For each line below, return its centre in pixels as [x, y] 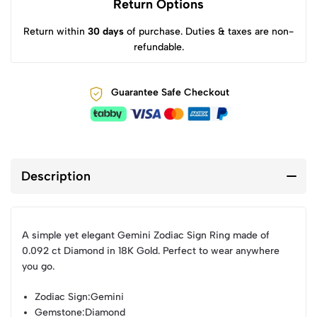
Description [56, 176]
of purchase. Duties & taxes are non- [209, 31]
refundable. [158, 47]
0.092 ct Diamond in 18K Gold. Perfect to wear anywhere [151, 251]
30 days [106, 31]
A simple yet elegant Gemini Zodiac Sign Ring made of [146, 235]
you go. [38, 266]
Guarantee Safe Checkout [170, 92]
